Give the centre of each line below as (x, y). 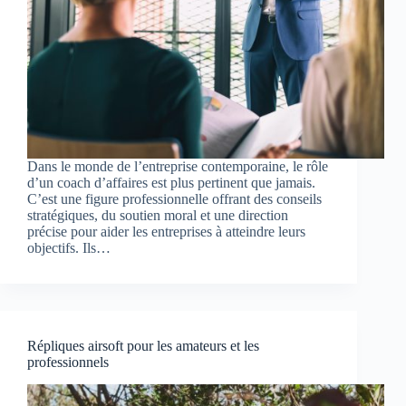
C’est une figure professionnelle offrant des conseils (174, 199)
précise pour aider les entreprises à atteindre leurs (166, 232)
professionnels (68, 362)
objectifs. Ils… (69, 248)
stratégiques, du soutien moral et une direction (158, 216)
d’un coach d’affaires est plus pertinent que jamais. (171, 183)
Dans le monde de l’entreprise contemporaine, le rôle (178, 167)
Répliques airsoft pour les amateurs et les (143, 346)
